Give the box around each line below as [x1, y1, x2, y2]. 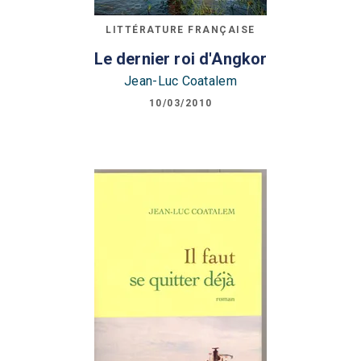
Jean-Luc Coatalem [124, 73, 237, 89]
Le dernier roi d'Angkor [93, 48, 268, 68]
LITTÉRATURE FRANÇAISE [106, 24, 255, 36]
